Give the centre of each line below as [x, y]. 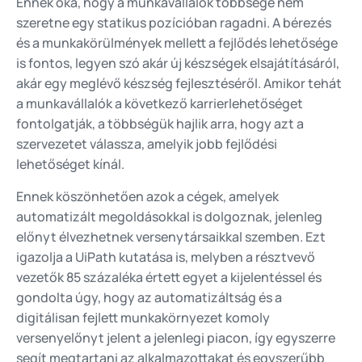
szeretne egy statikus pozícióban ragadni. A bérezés [174, 23]
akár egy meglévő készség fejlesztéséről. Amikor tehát [179, 84]
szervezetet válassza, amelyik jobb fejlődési [147, 144]
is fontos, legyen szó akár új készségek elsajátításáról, [178, 63]
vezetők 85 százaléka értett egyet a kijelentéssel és [169, 277]
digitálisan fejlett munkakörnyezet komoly [143, 317]
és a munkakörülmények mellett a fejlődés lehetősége [177, 43]
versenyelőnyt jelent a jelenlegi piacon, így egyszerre [176, 337]
